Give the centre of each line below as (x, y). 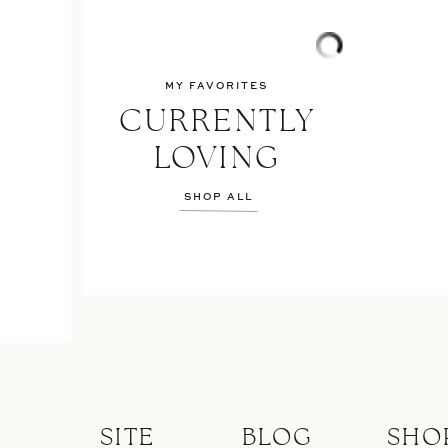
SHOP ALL (218, 197)
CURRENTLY (217, 121)
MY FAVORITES (216, 86)
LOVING (217, 158)
